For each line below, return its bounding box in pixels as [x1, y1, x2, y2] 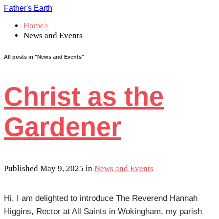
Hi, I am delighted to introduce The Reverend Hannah [4, 194, 197, 203]
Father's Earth [4, 4, 52, 12]
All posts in [4, 53, 35, 60]
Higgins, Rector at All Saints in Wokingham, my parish [4, 207, 202, 217]
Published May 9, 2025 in [4, 164, 94, 174]
